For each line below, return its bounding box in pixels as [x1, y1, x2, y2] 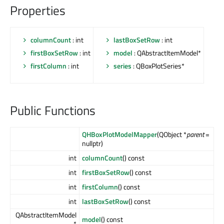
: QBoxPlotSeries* [131, 60, 184, 71]
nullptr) [82, 138, 103, 149]
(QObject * [157, 129, 186, 140]
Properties [10, 1, 65, 20]
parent [186, 129, 204, 140]
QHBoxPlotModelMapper [82, 129, 157, 140]
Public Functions [10, 101, 95, 120]
